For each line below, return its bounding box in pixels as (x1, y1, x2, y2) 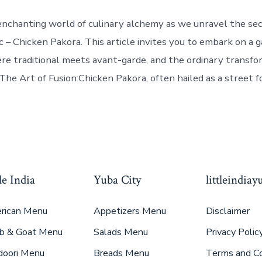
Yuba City (93, 171, 141, 188)
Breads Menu (93, 246, 149, 260)
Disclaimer (205, 204, 250, 218)
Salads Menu (93, 225, 148, 239)
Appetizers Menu (93, 204, 166, 218)
